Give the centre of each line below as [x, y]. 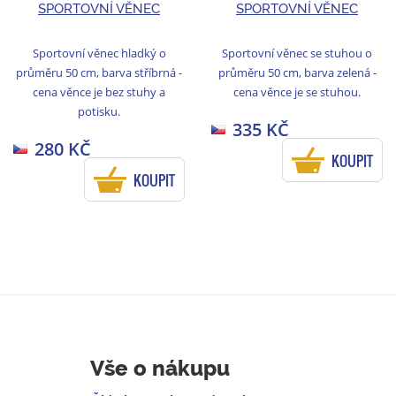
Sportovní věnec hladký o [99, 53]
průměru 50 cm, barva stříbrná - [99, 72]
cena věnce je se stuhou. [297, 91]
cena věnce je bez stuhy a [99, 91]
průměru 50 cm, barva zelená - [297, 72]
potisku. [99, 111]
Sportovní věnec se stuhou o [297, 53]
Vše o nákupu [160, 369]
